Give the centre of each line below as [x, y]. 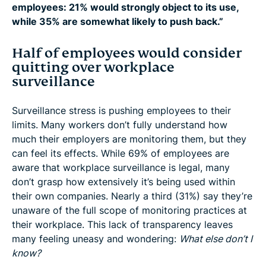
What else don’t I [216, 239]
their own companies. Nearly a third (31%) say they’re [132, 196]
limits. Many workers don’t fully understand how [120, 125]
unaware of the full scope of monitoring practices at [129, 210]
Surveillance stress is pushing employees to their [121, 111]
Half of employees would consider [127, 53]
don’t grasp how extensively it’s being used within [123, 182]
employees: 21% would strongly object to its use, [125, 7]
